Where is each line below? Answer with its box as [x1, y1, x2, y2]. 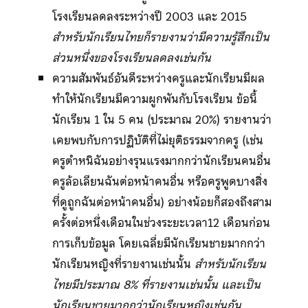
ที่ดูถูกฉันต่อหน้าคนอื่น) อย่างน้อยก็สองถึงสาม [52, 192, 272, 212]
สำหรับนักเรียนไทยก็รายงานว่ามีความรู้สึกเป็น [52, 27, 269, 47]
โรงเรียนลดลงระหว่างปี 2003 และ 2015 [52, 6, 247, 26]
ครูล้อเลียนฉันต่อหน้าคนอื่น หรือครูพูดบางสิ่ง [52, 171, 267, 191]
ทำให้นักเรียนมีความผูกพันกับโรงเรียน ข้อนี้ [52, 89, 257, 109]
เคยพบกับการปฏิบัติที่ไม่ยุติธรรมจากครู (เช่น [52, 130, 263, 150]
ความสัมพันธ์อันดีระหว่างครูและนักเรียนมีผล [52, 68, 265, 88]
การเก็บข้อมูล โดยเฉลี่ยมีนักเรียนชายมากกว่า [52, 233, 265, 253]
